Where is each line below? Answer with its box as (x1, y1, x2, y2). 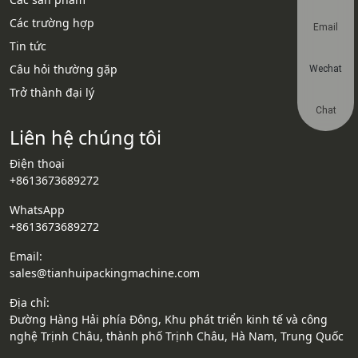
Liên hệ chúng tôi (10, 124, 161, 150)
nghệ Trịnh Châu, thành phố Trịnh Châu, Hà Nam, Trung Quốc (10, 328, 344, 344)
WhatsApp (10, 201, 65, 217)
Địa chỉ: (10, 294, 50, 310)
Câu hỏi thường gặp (10, 61, 117, 77)
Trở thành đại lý (10, 84, 94, 100)
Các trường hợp (10, 14, 94, 30)
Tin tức (10, 38, 46, 54)
